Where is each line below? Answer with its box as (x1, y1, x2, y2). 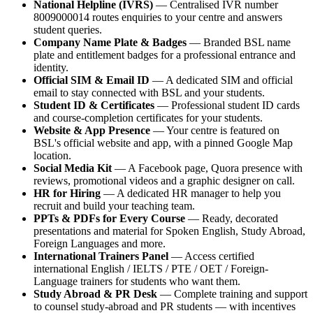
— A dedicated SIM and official (150, 73, 293, 86)
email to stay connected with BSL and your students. (34, 86, 265, 99)
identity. (34, 61, 68, 73)
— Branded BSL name (187, 36, 291, 48)
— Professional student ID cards (154, 99, 300, 111)
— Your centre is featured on (150, 124, 279, 136)
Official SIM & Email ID (34, 73, 150, 86)
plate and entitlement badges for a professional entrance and (34, 48, 296, 61)
